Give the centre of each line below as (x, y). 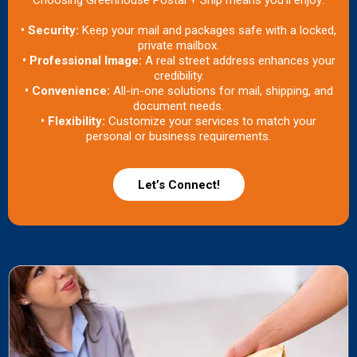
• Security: (50, 31)
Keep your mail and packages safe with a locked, (208, 31)
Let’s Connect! (178, 185)
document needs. (178, 106)
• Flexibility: (75, 122)
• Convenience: (67, 91)
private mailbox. (178, 46)
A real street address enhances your (240, 61)
